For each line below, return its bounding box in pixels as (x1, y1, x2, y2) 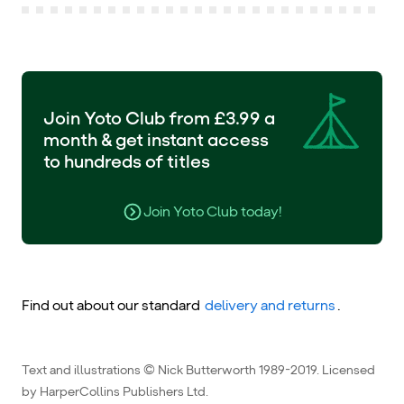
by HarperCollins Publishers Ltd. (22, 383, 208, 399)
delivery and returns (205, 296, 335, 314)
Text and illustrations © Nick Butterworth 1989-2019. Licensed (22, 362, 375, 378)
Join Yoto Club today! (143, 203, 282, 221)
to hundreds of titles (43, 150, 210, 172)
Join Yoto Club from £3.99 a (43, 106, 275, 129)
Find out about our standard (22, 296, 203, 314)
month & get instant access (43, 128, 269, 151)
